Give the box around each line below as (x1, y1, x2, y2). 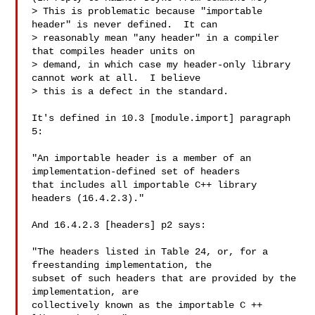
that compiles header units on (32, 46, 195, 57)
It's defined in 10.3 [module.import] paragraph (32, 112, 291, 124)
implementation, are (32, 286, 139, 297)
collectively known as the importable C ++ (32, 300, 263, 311)
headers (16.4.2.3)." (32, 193, 145, 204)
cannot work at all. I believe (32, 72, 201, 84)
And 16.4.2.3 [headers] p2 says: (32, 219, 207, 231)
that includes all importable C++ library (32, 179, 257, 191)
